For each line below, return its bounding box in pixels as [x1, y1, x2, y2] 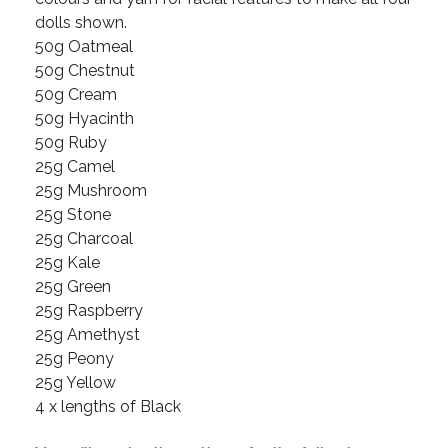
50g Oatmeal [35, 37, 133, 57]
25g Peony [35, 349, 114, 369]
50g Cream [35, 85, 117, 105]
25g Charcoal [35, 229, 133, 249]
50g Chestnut [35, 61, 135, 81]
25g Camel [35, 157, 115, 177]
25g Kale [35, 253, 100, 273]
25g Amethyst [35, 325, 140, 345]
